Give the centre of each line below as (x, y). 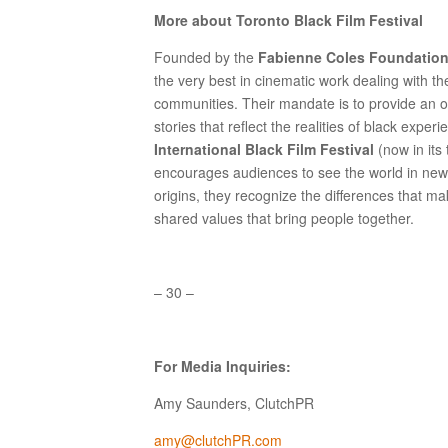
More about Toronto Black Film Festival (289, 20)
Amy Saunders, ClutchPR (234, 403)
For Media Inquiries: (223, 366)
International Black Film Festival (266, 149)
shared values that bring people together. (284, 218)
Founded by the (206, 57)
